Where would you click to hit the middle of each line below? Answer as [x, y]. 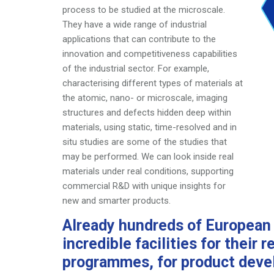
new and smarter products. [117, 200]
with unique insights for [179, 186]
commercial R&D [97, 186]
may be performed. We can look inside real [148, 156]
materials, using [95, 127]
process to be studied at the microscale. [144, 9]
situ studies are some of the [121, 142]
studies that [203, 142]
